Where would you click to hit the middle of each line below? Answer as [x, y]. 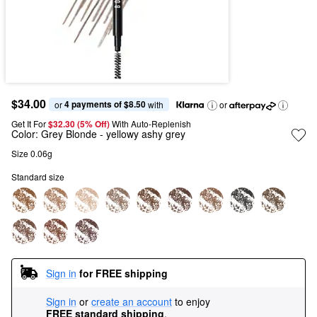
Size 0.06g [32, 153]
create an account [132, 301]
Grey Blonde [69, 134]
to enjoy [192, 301]
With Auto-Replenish [151, 123]
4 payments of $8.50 [105, 104]
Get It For [29, 123]
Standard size [38, 177]
